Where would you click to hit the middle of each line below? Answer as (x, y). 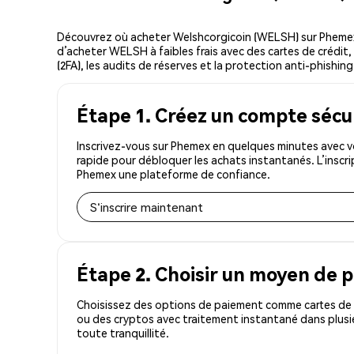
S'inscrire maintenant (147, 207)
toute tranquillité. (123, 332)
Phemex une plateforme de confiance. (173, 173)
